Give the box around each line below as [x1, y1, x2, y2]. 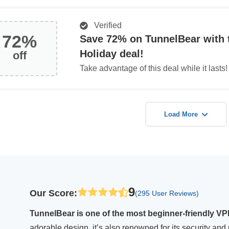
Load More [164, 110, 198, 118]
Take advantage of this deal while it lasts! [80, 64, 227, 73]
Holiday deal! [80, 48, 144, 59]
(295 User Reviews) [135, 189, 199, 197]
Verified [90, 21, 122, 30]
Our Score [30, 188, 74, 198]
